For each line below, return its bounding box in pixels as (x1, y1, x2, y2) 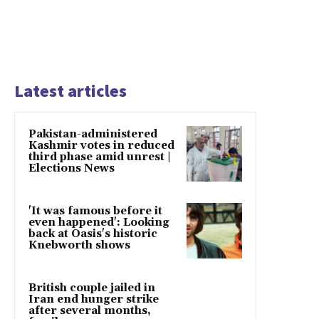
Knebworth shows (28, 239, 130, 253)
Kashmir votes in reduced (28, 139, 174, 153)
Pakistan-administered (28, 127, 157, 142)
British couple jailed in (28, 281, 155, 296)
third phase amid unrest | (28, 150, 171, 164)
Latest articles (14, 80, 127, 103)
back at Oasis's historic (28, 227, 157, 241)
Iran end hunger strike (28, 293, 159, 307)
